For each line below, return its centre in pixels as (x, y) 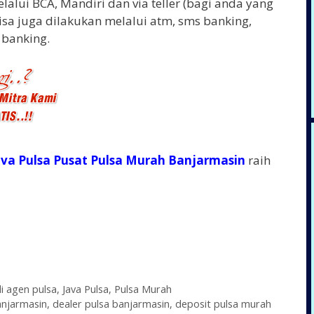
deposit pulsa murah (223, 303)
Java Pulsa (85, 289)
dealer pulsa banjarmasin (111, 303)
